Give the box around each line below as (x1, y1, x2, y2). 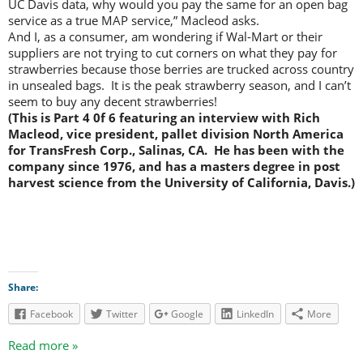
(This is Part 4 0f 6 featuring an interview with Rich (8, 109, 320, 126)
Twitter (106, 307, 138, 322)
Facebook (30, 307, 73, 322)
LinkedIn (237, 307, 274, 322)
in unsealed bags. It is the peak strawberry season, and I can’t (8, 77, 351, 94)
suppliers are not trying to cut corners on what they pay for (8, 45, 337, 62)
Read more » (8, 336, 78, 353)
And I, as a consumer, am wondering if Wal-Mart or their (8, 28, 322, 45)
